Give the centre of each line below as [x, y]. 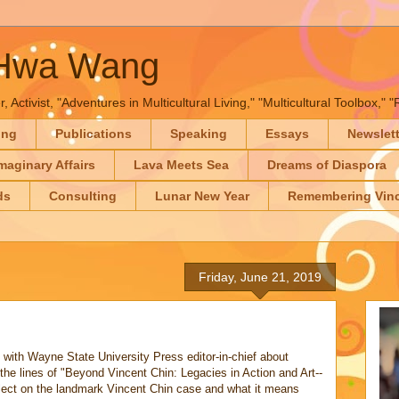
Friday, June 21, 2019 [260, 277]
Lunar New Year [202, 195]
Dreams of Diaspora [327, 165]
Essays [287, 134]
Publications [94, 134]
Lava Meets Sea [181, 165]
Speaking [199, 134]
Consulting [83, 195]
